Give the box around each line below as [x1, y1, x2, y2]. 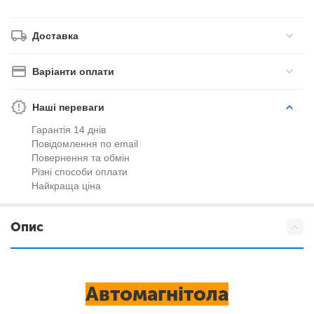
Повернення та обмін [32, 152, 130, 163]
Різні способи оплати [32, 166, 128, 177]
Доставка [32, 30, 78, 41]
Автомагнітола [86, 282, 228, 306]
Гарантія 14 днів [32, 124, 106, 135]
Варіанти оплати [32, 66, 114, 77]
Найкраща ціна [32, 180, 101, 191]
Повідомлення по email [32, 138, 138, 149]
